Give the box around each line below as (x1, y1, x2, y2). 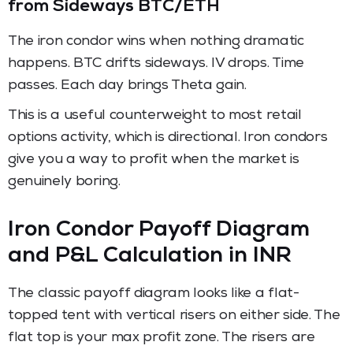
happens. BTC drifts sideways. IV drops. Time (8, 56, 304, 71)
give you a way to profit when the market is (8, 152, 299, 167)
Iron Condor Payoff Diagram (8, 219, 310, 242)
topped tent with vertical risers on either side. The (8, 308, 340, 323)
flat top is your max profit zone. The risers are (8, 330, 315, 345)
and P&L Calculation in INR (8, 245, 292, 268)
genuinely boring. (8, 174, 121, 189)
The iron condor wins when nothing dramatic (8, 34, 304, 49)
